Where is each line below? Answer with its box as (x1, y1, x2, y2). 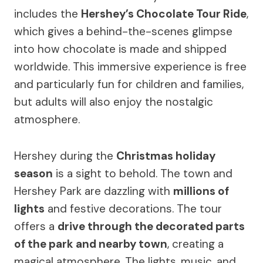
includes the (14, 6, 81, 21)
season (14, 166, 53, 181)
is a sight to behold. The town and (53, 166, 232, 181)
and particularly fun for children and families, (14, 76, 244, 92)
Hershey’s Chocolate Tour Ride (81, 6, 247, 21)
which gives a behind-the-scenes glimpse (14, 23, 232, 39)
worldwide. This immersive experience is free (14, 59, 247, 74)
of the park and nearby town (14, 236, 167, 251)
